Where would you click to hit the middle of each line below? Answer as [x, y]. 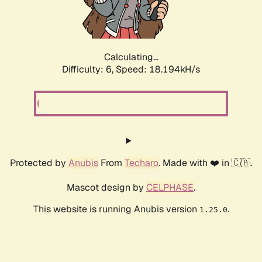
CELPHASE [170, 188]
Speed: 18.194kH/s [158, 70]
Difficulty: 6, [89, 70]
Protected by [39, 163]
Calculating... [131, 57]
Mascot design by [106, 188]
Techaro [142, 163]
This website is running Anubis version [116, 209]
